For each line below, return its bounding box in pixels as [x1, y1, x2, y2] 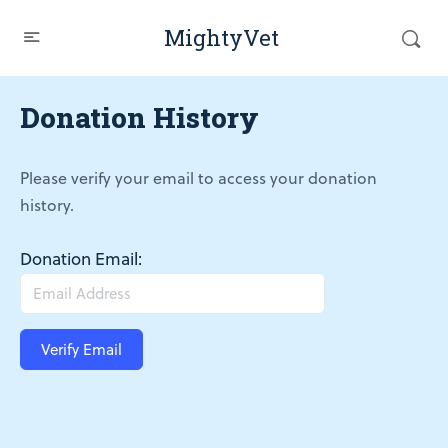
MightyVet [164, 23, 279, 52]
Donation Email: [20, 247, 142, 271]
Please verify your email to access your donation [20, 167, 377, 189]
